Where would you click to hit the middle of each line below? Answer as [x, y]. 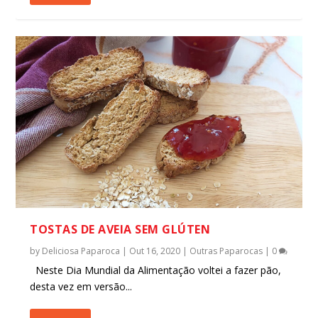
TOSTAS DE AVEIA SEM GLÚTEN [120, 229]
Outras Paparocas [226, 251]
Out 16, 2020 [155, 251]
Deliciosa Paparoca [81, 251]
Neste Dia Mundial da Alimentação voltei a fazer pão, [156, 270]
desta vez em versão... [81, 286]
